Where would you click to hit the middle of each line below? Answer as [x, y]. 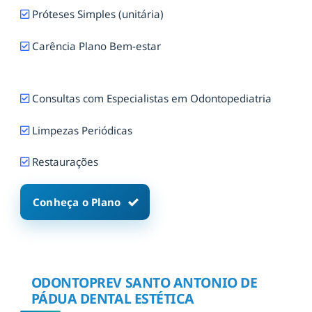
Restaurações [64, 161]
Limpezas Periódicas [81, 130]
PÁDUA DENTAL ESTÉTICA [112, 298]
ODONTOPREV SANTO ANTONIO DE [144, 282]
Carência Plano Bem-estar [96, 46]
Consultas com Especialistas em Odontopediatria [152, 99]
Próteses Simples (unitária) [96, 14]
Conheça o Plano [77, 202]
